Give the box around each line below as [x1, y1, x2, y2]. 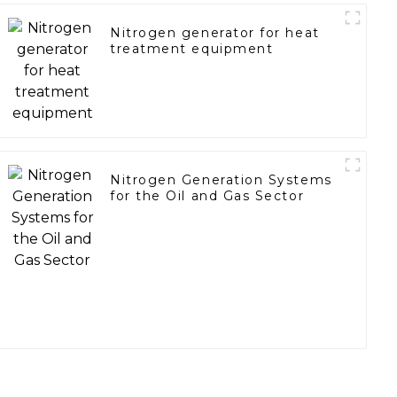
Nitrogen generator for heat [110, 25, 320, 42]
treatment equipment [110, 41, 274, 58]
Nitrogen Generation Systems [110, 172, 332, 189]
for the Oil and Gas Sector [110, 188, 305, 205]
